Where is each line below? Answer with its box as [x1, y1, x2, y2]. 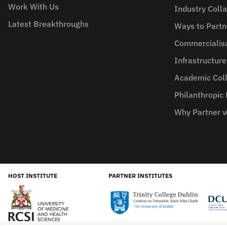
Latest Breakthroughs [8, 19, 89, 29]
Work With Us [8, 2, 59, 12]
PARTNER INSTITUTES [108, 172, 172, 179]
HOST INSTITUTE [8, 172, 57, 179]
